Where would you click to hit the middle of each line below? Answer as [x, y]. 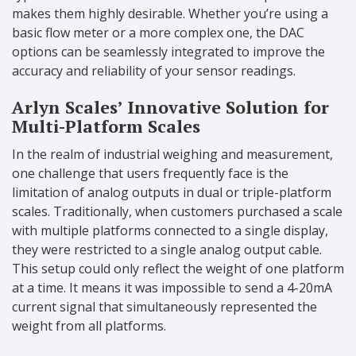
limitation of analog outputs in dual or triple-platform [172, 193]
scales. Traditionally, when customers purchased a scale [177, 212]
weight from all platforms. [89, 326]
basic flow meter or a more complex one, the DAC [158, 33]
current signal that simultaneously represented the [164, 307]
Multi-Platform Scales [106, 126]
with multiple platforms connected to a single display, [170, 231]
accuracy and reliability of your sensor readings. [154, 71]
